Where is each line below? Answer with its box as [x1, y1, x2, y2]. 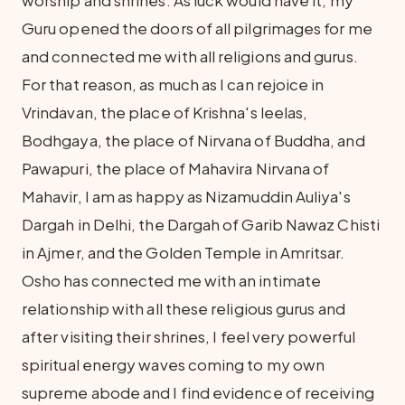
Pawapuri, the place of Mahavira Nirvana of [22, 158, 330, 178]
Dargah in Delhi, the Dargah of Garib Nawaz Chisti [22, 214, 380, 234]
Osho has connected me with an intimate [22, 270, 322, 290]
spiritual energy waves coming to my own [22, 354, 325, 374]
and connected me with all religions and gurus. [22, 46, 358, 66]
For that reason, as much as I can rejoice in [22, 74, 325, 94]
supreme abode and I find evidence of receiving [22, 382, 374, 402]
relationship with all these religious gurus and [22, 298, 345, 318]
